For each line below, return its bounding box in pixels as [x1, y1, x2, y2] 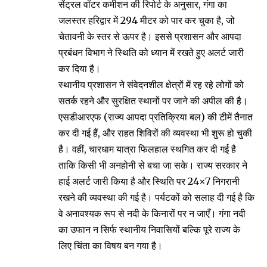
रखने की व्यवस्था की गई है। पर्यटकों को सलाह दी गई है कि [58, 191, 254, 204]
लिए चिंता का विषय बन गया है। [58, 240, 163, 252]
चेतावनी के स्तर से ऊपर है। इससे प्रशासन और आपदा [58, 30, 241, 43]
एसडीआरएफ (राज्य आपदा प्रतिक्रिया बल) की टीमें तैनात [58, 111, 253, 123]
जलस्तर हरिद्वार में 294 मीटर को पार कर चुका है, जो [58, 14, 235, 27]
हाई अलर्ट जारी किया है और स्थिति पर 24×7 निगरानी [58, 175, 240, 188]
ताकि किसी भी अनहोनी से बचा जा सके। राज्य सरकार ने [58, 159, 247, 172]
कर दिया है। [58, 63, 101, 75]
